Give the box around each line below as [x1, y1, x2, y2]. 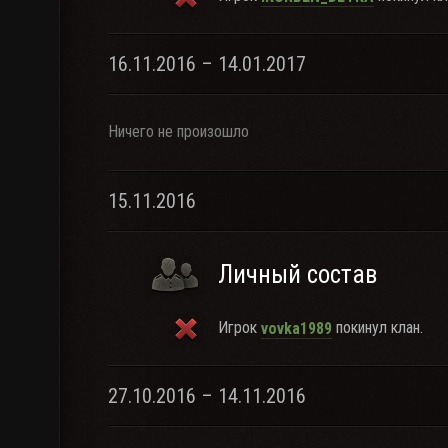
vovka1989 [261, 318, 332, 338]
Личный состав [218, 260, 377, 289]
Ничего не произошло [108, 122, 249, 141]
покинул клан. [332, 318, 423, 337]
